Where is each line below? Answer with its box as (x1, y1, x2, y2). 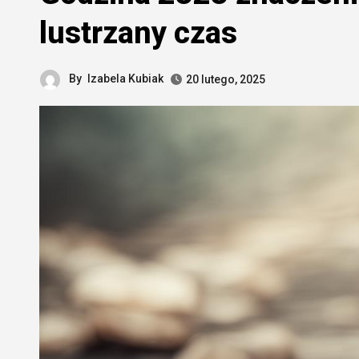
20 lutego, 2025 (186, 72, 265, 86)
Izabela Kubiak (87, 72, 163, 85)
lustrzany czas (39, 15, 237, 50)
